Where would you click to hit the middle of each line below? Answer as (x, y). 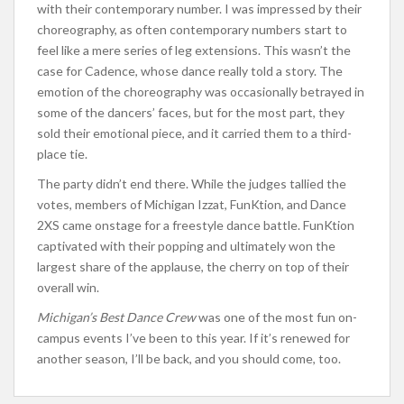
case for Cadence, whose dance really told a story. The (190, 71)
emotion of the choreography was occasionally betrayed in (201, 92)
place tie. (62, 154)
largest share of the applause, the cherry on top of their (193, 267)
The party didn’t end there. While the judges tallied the (192, 184)
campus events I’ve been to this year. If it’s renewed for (193, 338)
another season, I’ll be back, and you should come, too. (189, 359)
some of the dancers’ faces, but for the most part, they (191, 113)
